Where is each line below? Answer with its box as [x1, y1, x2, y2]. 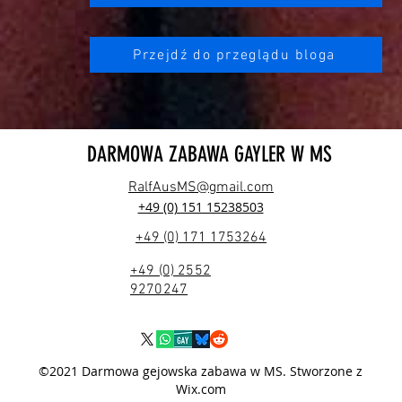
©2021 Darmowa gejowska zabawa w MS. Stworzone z [39, 363, 363, 380]
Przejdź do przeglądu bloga [133, 46, 336, 65]
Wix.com [175, 380, 226, 398]
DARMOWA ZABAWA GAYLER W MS [87, 142, 332, 168]
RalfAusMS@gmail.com [128, 179, 274, 197]
